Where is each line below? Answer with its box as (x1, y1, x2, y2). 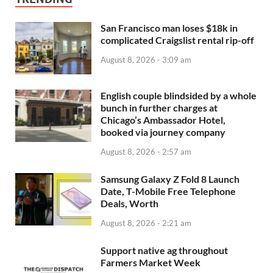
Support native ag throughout (101, 244, 228, 256)
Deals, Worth (101, 197, 158, 209)
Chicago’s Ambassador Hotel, (101, 114, 225, 126)
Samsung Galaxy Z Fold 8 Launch (101, 172, 239, 185)
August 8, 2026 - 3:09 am (101, 54, 191, 65)
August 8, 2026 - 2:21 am (101, 218, 191, 228)
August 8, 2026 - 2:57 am (101, 146, 191, 157)
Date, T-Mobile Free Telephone (101, 185, 236, 197)
